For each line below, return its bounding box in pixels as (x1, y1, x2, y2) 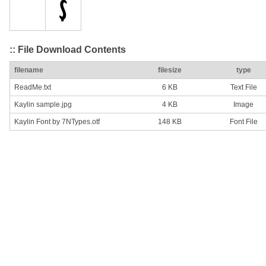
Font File (229, 118, 258, 126)
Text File (230, 83, 257, 92)
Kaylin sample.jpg (14, 100, 72, 109)
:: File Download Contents (9, 44, 126, 55)
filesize (158, 66, 182, 75)
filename (14, 66, 43, 75)
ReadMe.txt (14, 83, 51, 92)
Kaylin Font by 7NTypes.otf (14, 118, 100, 126)
